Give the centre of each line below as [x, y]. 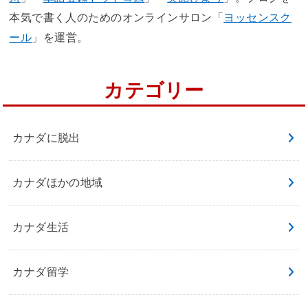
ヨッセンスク [257, 17]
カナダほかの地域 [58, 183]
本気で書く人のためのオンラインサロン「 [117, 17]
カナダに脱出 [46, 138]
